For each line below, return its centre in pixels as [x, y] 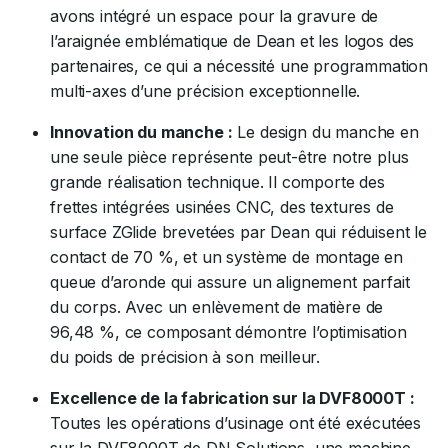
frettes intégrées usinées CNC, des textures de [222, 207]
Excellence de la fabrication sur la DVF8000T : [232, 398]
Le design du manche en [325, 132]
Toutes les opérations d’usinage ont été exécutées [236, 423]
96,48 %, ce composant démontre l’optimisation [228, 332]
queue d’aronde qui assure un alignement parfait [230, 282]
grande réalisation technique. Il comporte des [217, 182]
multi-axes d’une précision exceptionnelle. [205, 91]
